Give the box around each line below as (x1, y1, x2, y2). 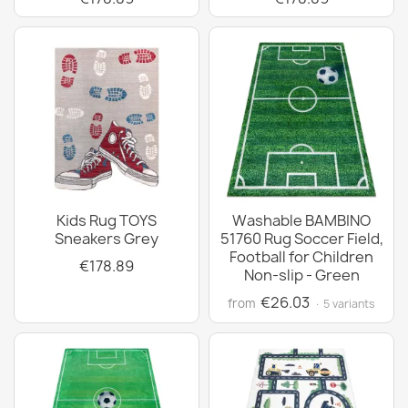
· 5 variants (314, 296, 375, 311)
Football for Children (229, 247, 373, 267)
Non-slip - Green (243, 265, 360, 285)
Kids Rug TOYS (56, 210, 157, 230)
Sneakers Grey (55, 229, 158, 249)
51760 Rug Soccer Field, (219, 229, 383, 249)
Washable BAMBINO (232, 210, 371, 230)
